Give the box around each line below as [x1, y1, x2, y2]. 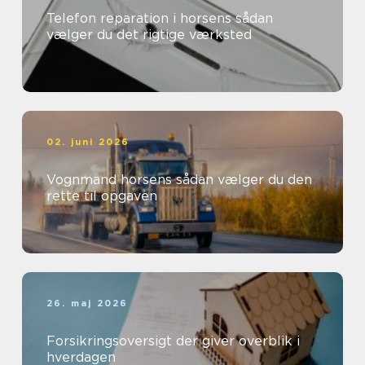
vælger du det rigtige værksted [46, 27, 252, 42]
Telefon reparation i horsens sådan [46, 11, 235, 26]
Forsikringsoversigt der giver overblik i [46, 333, 300, 349]
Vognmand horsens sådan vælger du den [46, 172, 176, 187]
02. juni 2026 [46, 136, 130, 147]
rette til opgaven [46, 188, 157, 204]
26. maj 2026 [46, 297, 129, 309]
